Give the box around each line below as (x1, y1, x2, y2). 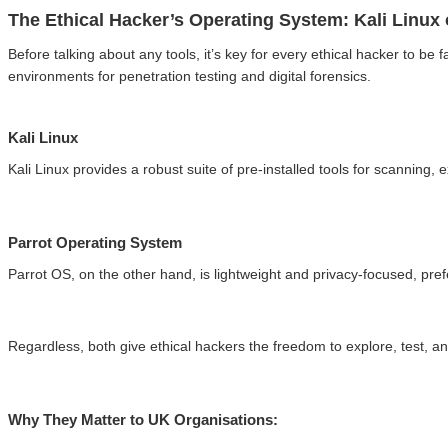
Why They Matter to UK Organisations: (8, 411, 278, 429)
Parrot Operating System (8, 234, 182, 252)
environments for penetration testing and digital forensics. (8, 67, 371, 84)
